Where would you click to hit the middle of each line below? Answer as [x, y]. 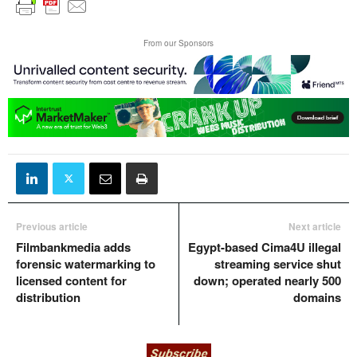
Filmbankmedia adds [73, 247]
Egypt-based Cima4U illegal [265, 247]
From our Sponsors [178, 43]
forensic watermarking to [86, 264]
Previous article [52, 227]
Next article [315, 227]
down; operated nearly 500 [267, 281]
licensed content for [71, 281]
